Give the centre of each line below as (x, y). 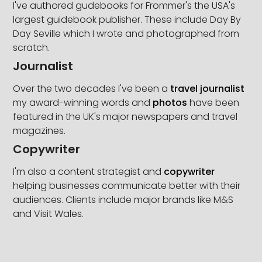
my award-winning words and (83, 102)
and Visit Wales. (49, 213)
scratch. (32, 47)
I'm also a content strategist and (89, 171)
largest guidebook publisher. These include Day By (127, 19)
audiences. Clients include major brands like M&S (123, 199)
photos (171, 102)
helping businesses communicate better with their (127, 185)
